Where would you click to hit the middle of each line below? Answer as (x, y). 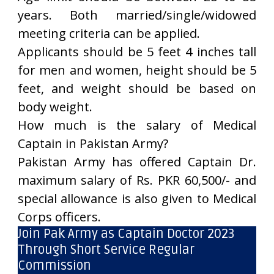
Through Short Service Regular (106, 250)
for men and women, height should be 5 (137, 70)
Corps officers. (59, 217)
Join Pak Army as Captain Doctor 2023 (126, 234)
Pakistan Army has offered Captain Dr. (137, 162)
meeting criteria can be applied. (109, 33)
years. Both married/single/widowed (137, 15)
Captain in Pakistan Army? (93, 143)
